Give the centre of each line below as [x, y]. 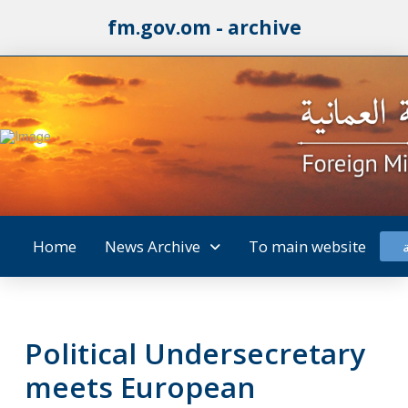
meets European [139, 387]
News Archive [152, 246]
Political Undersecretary [194, 353]
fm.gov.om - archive [204, 27]
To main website [307, 246]
